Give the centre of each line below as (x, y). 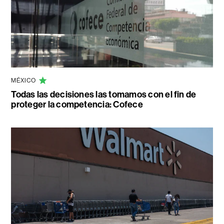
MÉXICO (24, 81)
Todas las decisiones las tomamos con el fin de (104, 95)
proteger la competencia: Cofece (77, 105)
